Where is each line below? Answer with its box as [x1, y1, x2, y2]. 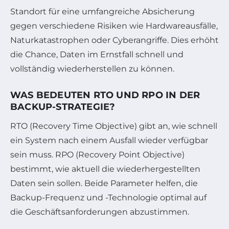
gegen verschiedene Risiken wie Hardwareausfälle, [10, 20, 218, 31]
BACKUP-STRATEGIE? [10, 101, 116, 112]
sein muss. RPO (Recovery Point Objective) [10, 149, 185, 159]
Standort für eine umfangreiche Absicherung [10, 6, 195, 16]
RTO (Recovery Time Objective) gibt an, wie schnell [10, 121, 217, 131]
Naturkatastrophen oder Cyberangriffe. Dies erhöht [10, 35, 219, 45]
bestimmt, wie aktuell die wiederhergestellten [10, 164, 200, 174]
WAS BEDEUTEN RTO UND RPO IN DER [10, 89, 200, 101]
